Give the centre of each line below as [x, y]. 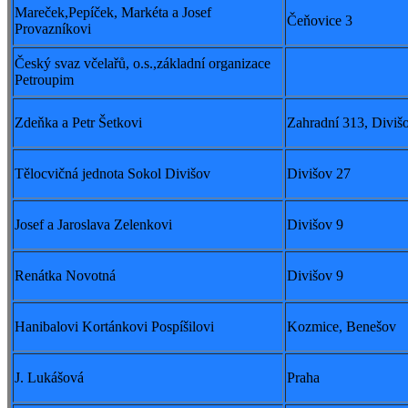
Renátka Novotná [65, 276]
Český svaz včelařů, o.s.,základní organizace [143, 64]
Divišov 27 [319, 174]
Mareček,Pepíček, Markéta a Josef [113, 13]
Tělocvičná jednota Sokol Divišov [112, 174]
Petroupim [44, 80]
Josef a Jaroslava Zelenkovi [93, 225]
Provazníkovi [53, 29]
